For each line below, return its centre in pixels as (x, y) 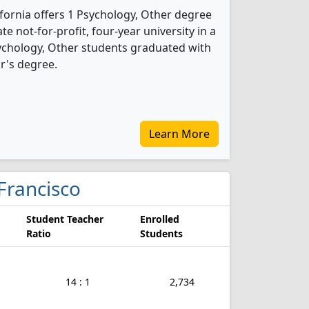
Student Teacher (65, 219)
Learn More (179, 134)
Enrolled (160, 219)
